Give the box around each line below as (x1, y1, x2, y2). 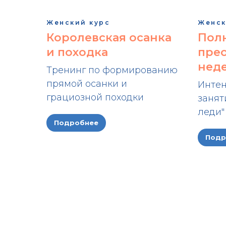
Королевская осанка (46, 30, 172, 44)
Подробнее (54, 119, 98, 127)
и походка (46, 45, 108, 59)
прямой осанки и (46, 78, 127, 89)
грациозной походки (46, 91, 144, 103)
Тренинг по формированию (46, 64, 178, 76)
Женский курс (46, 18, 110, 26)
